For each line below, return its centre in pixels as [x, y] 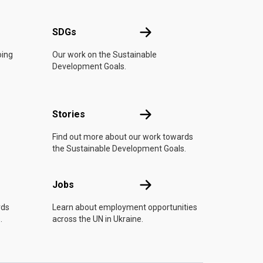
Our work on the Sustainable [104, 55]
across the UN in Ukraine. [98, 219]
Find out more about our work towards [123, 137]
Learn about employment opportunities [125, 207]
